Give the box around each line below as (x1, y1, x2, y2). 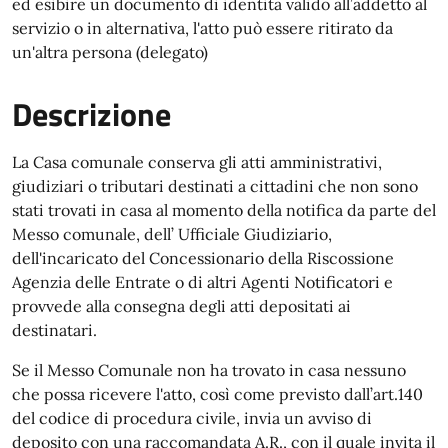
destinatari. (12, 320, 97, 340)
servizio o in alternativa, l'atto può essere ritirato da (12, 18, 393, 38)
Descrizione (12, 90, 171, 138)
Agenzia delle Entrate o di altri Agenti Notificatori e (12, 272, 393, 292)
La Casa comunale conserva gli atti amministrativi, (12, 152, 382, 172)
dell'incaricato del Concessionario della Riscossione (12, 248, 394, 268)
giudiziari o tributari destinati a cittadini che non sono (12, 176, 418, 196)
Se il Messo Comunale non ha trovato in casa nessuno (12, 360, 406, 380)
